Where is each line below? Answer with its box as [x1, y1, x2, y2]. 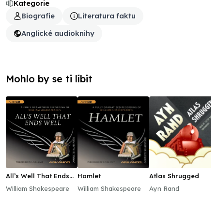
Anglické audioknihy [21, 29, 94, 38]
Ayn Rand [149, 185, 179, 192]
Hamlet [77, 172, 101, 180]
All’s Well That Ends [6, 172, 69, 180]
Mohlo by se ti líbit [6, 73, 93, 85]
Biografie [21, 11, 55, 20]
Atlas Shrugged [149, 172, 199, 180]
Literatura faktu [78, 11, 136, 20]
